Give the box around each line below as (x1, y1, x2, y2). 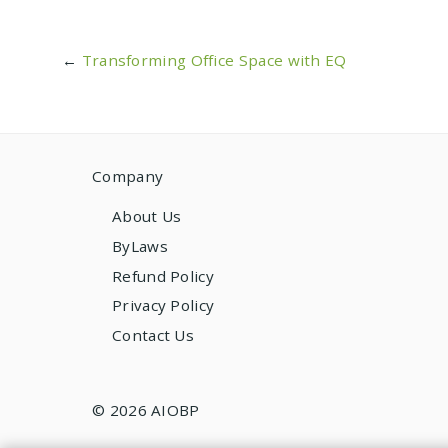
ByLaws (112, 235, 168, 256)
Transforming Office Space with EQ (81, 50, 347, 71)
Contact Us (112, 325, 195, 346)
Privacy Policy (112, 295, 215, 316)
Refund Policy (112, 265, 214, 286)
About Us (112, 206, 182, 227)
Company (92, 166, 164, 187)
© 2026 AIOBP (92, 399, 200, 420)
